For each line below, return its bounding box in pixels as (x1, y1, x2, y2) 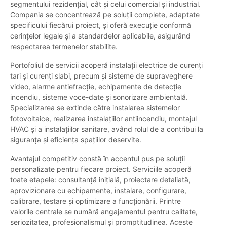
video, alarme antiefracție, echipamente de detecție (10, 82, 181, 91)
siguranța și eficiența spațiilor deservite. (10, 135, 141, 144)
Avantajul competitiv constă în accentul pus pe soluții (10, 154, 185, 163)
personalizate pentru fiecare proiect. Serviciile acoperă (10, 165, 192, 174)
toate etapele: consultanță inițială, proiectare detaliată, (10, 175, 191, 184)
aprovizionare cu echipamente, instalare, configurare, (10, 186, 186, 195)
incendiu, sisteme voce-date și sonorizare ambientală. (10, 93, 188, 102)
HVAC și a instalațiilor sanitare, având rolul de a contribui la (10, 125, 203, 134)
